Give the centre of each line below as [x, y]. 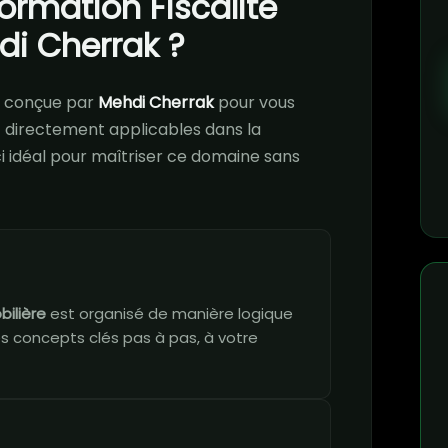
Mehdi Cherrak [156, 102]
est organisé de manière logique [169, 313]
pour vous [254, 102]
